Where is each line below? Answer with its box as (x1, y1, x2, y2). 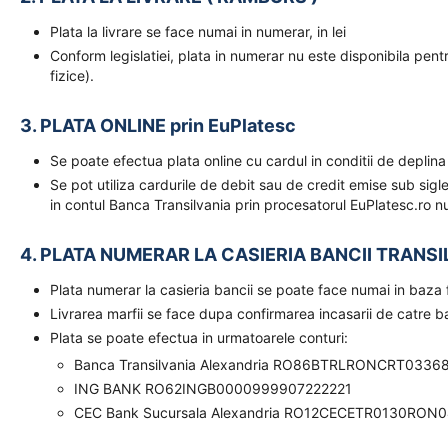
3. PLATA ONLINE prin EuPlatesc (20, 115, 296, 136)
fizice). (50, 67, 94, 84)
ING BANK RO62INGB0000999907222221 (74, 380, 356, 397)
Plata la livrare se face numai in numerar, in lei (50, 23, 346, 40)
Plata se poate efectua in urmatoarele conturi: (50, 329, 348, 346)
